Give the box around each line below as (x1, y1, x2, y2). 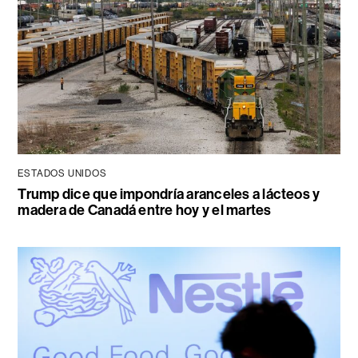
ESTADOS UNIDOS (18, 167, 107, 179)
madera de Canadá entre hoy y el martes (18, 201, 272, 219)
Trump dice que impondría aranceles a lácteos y (18, 185, 320, 203)
